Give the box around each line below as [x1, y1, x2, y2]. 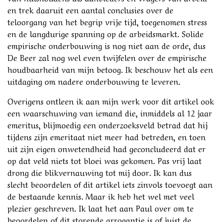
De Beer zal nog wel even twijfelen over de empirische [7, 51, 207, 63]
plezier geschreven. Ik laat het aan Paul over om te [7, 201, 194, 214]
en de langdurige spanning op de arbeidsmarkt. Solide [7, 27, 204, 39]
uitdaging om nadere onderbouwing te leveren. [7, 74, 180, 87]
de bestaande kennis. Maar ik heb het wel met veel [7, 189, 194, 202]
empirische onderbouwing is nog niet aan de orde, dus [7, 39, 206, 51]
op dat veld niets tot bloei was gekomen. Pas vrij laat [7, 154, 202, 166]
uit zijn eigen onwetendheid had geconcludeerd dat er [7, 142, 206, 154]
